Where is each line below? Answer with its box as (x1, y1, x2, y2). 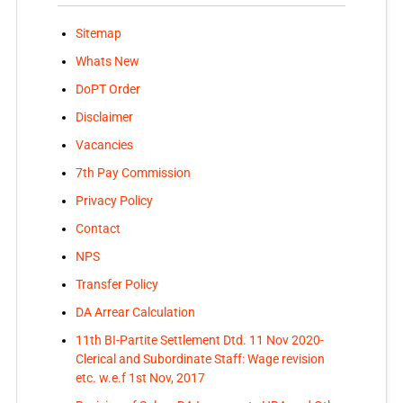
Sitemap (75, 26, 121, 41)
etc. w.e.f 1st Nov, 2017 (75, 371, 205, 386)
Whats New (75, 54, 139, 69)
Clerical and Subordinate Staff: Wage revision (75, 352, 325, 367)
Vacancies (75, 138, 133, 153)
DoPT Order (75, 82, 140, 97)
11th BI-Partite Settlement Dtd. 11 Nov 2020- (75, 333, 324, 348)
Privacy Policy (75, 193, 153, 209)
